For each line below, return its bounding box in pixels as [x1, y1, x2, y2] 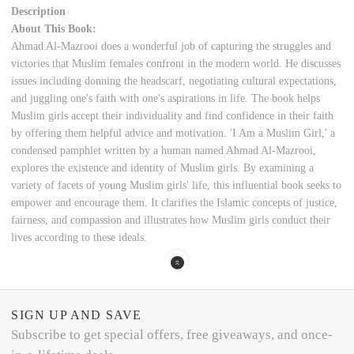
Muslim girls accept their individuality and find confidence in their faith [11, 109, 334, 122]
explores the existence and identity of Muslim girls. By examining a [11, 161, 314, 174]
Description [11, 5, 66, 17]
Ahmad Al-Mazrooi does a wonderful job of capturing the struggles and [11, 40, 332, 52]
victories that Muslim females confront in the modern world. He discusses [11, 57, 341, 70]
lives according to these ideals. [11, 231, 148, 243]
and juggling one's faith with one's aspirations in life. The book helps [11, 92, 321, 104]
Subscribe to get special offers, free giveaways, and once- [11, 327, 333, 343]
